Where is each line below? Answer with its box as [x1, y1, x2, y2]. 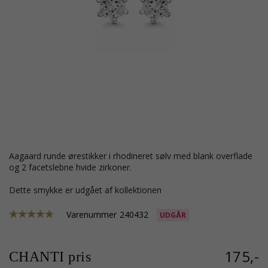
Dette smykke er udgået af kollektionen [16, 184, 162, 196]
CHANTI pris [9, 249, 92, 264]
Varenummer [66, 209, 117, 220]
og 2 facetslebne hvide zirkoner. [9, 162, 132, 173]
